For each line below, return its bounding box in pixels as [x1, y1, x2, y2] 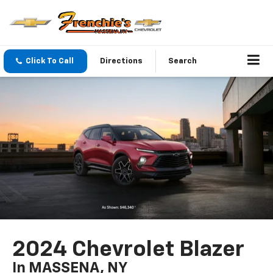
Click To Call [26, 57, 74, 66]
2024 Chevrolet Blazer [12, 239, 245, 261]
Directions [100, 57, 143, 66]
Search [168, 57, 197, 66]
